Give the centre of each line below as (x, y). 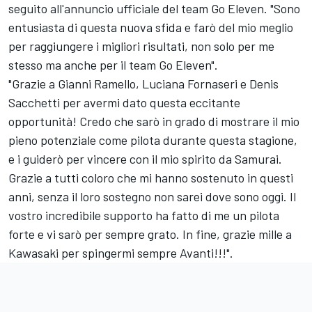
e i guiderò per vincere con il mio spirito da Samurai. (145, 159)
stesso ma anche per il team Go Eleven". (113, 65)
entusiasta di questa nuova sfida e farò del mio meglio (151, 28)
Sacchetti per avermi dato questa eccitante (124, 103)
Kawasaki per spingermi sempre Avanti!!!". (121, 253)
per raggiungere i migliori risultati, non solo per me (141, 46)
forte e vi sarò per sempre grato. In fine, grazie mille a (150, 234)
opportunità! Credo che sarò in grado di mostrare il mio (154, 122)
